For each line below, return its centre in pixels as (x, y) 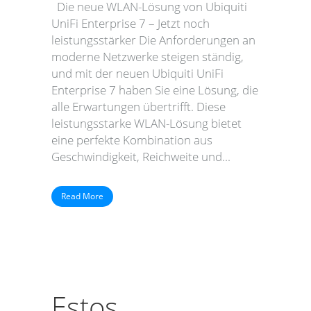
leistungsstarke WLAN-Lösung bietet (146, 123)
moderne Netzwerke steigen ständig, (148, 57)
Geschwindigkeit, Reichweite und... (141, 157)
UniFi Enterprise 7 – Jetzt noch (131, 23)
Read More (82, 196)
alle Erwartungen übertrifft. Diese (138, 107)
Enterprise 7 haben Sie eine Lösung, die (155, 90)
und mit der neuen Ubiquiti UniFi (137, 73)
